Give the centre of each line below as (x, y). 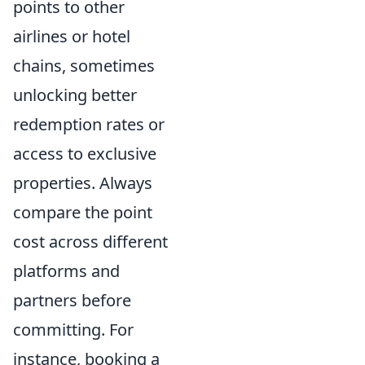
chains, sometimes (84, 65)
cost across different (90, 241)
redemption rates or (89, 124)
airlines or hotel (72, 36)
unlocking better (75, 95)
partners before (72, 300)
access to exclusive (85, 153)
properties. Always (83, 182)
